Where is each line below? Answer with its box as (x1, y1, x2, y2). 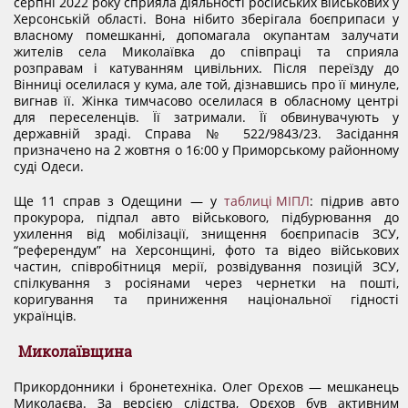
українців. (14, 307, 76, 324)
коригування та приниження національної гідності (14, 291, 399, 308)
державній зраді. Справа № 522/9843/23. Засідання (14, 125, 399, 142)
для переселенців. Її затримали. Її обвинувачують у (14, 108, 399, 126)
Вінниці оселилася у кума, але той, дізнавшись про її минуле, (14, 76, 399, 93)
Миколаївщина (18, 342, 132, 361)
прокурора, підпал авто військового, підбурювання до (14, 209, 399, 226)
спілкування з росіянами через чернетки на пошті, (14, 274, 399, 291)
